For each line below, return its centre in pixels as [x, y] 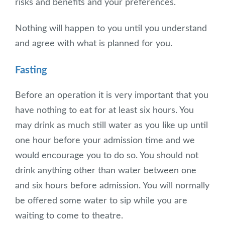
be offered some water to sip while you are [101, 201]
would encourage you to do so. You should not [107, 155]
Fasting [31, 70]
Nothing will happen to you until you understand [111, 29]
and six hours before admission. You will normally [112, 186]
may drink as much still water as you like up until [111, 125]
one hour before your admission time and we [105, 140]
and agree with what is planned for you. [94, 44]
